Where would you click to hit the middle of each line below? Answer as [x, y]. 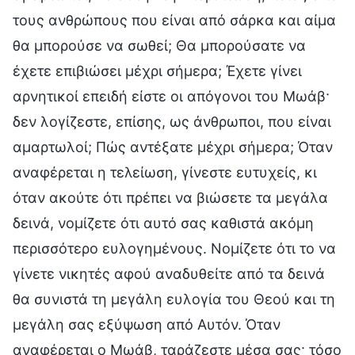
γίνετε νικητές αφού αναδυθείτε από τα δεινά [169, 273]
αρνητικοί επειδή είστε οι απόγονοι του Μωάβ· [171, 96]
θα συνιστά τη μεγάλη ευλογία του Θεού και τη [174, 299]
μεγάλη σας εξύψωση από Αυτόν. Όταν [147, 324]
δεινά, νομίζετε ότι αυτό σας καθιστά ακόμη [163, 223]
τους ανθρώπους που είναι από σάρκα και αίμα [174, 20]
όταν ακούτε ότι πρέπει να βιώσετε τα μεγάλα [170, 197]
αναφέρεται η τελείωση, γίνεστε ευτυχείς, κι [165, 172]
